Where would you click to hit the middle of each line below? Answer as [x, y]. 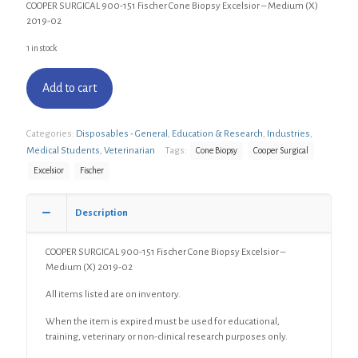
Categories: [51, 134]
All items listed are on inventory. [113, 294]
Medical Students [63, 151]
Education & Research [217, 134]
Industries [288, 134]
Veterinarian [129, 151]
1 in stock [42, 48]
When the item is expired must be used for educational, [163, 322]
